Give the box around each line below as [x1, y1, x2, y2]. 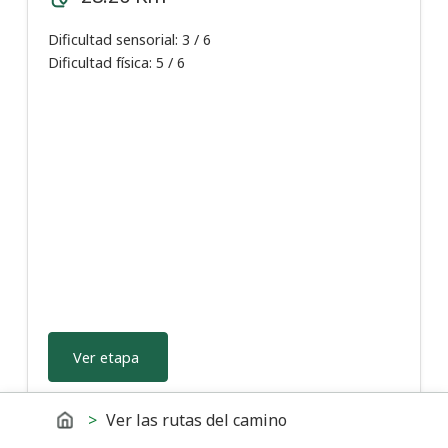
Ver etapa [73, 347, 139, 367]
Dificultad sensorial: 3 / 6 [48, 30, 211, 50]
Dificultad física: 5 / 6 [48, 53, 185, 73]
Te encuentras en [50, 408, 181, 430]
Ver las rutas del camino [102, 409, 287, 431]
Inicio [77, 408, 119, 430]
